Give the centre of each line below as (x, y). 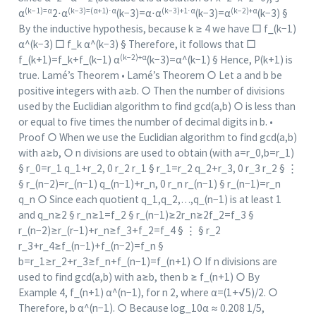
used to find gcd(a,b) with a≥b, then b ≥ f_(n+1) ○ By (139, 277)
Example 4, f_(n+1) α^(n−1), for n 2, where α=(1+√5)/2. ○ (148, 293)
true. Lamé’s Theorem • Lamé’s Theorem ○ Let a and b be (150, 75)
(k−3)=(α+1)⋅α (92, 10)
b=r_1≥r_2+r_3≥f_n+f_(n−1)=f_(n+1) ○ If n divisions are (147, 262)
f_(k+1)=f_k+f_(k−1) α (69, 60)
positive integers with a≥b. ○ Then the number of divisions (151, 91)
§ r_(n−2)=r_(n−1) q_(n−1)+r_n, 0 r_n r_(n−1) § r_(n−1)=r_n (149, 184)
